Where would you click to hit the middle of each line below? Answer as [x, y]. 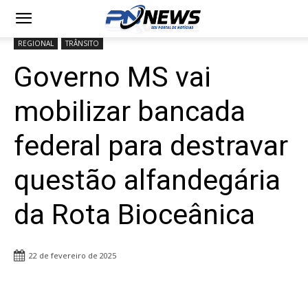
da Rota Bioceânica [134, 214]
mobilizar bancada [130, 111]
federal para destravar [151, 146]
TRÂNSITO [82, 43]
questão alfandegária [147, 180]
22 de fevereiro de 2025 [73, 256]
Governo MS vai [112, 77]
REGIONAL [36, 43]
